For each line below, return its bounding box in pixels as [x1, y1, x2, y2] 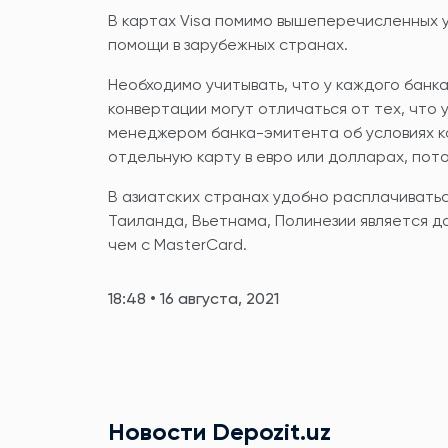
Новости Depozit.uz [108, 420, 331, 445]
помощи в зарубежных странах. [108, 37, 348, 54]
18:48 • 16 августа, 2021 [108, 291, 279, 308]
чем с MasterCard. [108, 237, 247, 254]
